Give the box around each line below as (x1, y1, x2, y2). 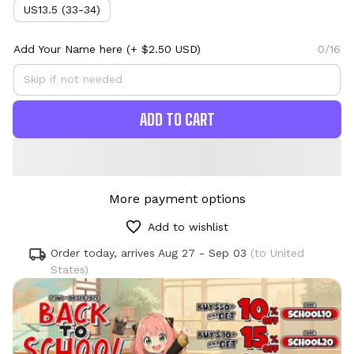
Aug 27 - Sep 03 (158, 246, 247, 259)
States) (51, 262, 89, 276)
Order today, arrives (51, 246, 156, 259)
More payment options (108, 190, 246, 206)
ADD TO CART (139, 109, 215, 129)
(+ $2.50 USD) (122, 42, 201, 55)
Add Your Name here (13, 42, 122, 55)
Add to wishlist (148, 220, 228, 233)
